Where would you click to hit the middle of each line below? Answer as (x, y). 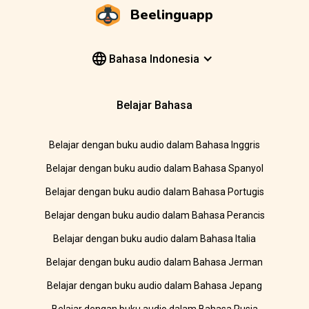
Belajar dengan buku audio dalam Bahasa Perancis (154, 216)
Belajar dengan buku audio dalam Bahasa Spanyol (154, 169)
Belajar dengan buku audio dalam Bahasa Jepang (154, 286)
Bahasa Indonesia (153, 59)
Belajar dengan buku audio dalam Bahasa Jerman (154, 262)
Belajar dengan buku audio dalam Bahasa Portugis (154, 192)
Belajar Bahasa (154, 106)
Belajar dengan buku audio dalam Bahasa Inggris (154, 145)
